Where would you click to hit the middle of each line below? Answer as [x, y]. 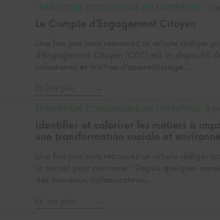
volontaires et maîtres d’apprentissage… [112, 68]
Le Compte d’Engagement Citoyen [115, 25]
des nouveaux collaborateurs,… [94, 180]
